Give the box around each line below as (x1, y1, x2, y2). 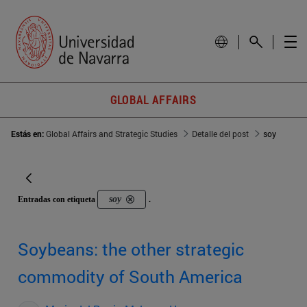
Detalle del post (192, 128, 249, 140)
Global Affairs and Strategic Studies (46, 128, 177, 140)
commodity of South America (18, 265, 243, 288)
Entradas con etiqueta (18, 195, 97, 205)
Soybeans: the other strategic (18, 238, 244, 261)
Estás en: (11, 128, 46, 140)
